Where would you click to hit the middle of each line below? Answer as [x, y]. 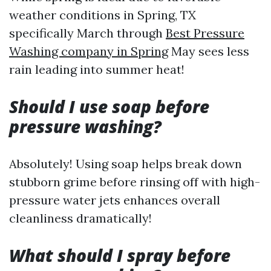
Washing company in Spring [89, 51]
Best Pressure [205, 33]
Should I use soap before [109, 106]
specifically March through [87, 33]
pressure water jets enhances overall [115, 200]
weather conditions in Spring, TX [103, 15]
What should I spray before [120, 255]
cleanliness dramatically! [80, 218]
